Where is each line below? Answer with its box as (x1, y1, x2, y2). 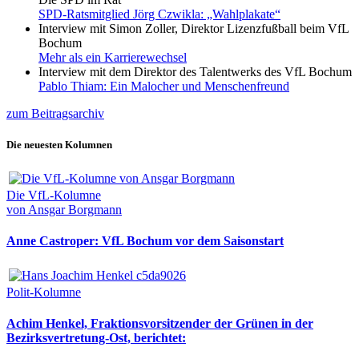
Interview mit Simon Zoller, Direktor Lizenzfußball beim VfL (38, 21, 349, 35)
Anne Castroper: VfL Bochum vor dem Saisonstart (6, 234, 284, 248)
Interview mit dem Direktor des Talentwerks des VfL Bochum (38, 64, 352, 79)
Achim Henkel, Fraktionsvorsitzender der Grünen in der (6, 316, 313, 330)
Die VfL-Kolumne (6, 188, 101, 203)
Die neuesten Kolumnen (6, 138, 112, 151)
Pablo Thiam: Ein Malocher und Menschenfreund (38, 79, 289, 93)
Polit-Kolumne (6, 284, 81, 299)
